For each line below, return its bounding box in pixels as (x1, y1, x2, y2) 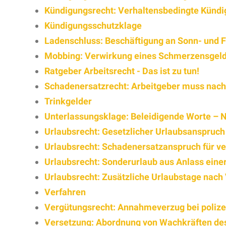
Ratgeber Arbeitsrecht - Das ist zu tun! (44, 65, 199, 76)
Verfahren (44, 186, 86, 197)
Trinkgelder (44, 95, 92, 106)
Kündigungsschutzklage (44, 20, 142, 31)
